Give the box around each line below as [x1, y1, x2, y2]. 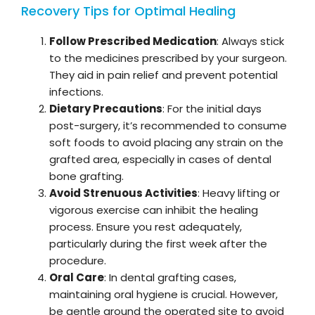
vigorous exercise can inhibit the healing [49, 202, 258, 218]
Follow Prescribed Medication [49, 34, 217, 49]
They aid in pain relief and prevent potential [49, 67, 278, 83]
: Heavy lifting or [198, 186, 280, 201]
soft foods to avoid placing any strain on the [49, 135, 283, 150]
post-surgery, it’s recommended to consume [49, 118, 287, 134]
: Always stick [217, 34, 284, 49]
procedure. [49, 253, 106, 269]
